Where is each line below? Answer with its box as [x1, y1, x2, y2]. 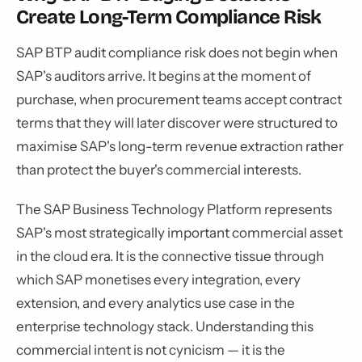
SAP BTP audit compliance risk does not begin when [16, 44, 338, 61]
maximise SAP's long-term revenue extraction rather [16, 138, 343, 154]
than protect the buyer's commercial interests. [16, 162, 301, 178]
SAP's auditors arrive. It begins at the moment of [16, 68, 311, 84]
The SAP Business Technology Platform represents [16, 201, 332, 217]
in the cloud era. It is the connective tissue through [16, 248, 324, 264]
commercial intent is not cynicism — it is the [16, 342, 285, 358]
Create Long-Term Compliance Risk [16, 6, 322, 28]
